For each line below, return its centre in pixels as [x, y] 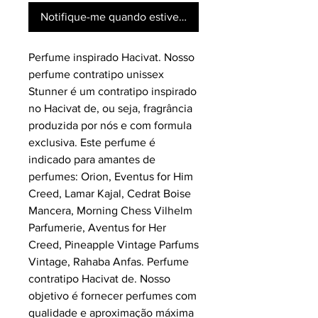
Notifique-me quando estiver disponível [138, 17]
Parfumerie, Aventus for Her [97, 228]
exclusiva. [54, 143]
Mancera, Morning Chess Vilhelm [110, 211]
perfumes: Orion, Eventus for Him [111, 177]
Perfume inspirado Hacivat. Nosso [111, 57]
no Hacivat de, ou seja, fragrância [110, 109]
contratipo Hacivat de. [84, 279]
